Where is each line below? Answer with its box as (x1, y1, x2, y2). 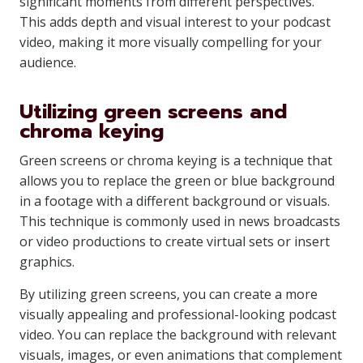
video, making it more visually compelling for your (19, 33, 322, 51)
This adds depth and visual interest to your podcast (19, 13, 331, 31)
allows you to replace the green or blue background (19, 172, 335, 190)
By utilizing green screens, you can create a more (19, 285, 318, 303)
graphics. (19, 253, 75, 271)
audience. (19, 53, 76, 71)
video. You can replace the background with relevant (19, 326, 336, 344)
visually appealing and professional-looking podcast (19, 305, 336, 323)
